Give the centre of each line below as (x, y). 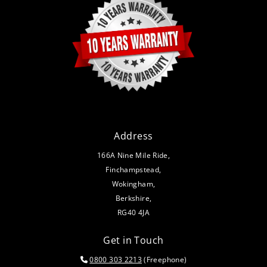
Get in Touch (133, 240)
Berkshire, (133, 198)
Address (133, 136)
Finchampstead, (133, 170)
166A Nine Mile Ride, (133, 156)
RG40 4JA (133, 213)
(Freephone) (164, 260)
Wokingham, (133, 184)
